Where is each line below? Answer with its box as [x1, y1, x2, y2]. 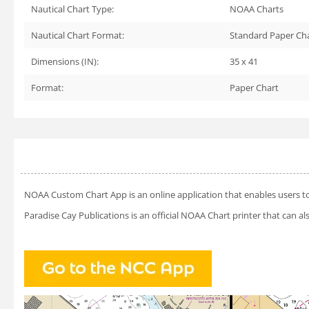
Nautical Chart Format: [31, 28, 124, 41]
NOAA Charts [230, 2, 283, 15]
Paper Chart [230, 81, 279, 94]
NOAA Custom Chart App [24, 188, 127, 201]
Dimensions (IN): [31, 54, 99, 68]
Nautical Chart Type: [31, 2, 114, 15]
